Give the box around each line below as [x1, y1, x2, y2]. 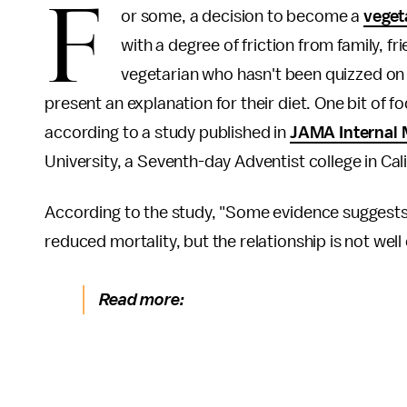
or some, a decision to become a [121, 7, 363, 25]
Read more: [99, 291, 188, 309]
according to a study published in [45, 124, 290, 142]
